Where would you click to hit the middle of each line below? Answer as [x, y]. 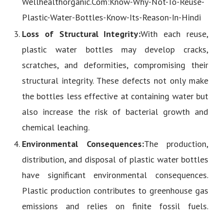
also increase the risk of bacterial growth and [115, 112]
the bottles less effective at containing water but [115, 96]
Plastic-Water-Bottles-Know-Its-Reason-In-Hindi [111, 17]
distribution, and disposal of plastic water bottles [115, 159]
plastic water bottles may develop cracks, [115, 49]
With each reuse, [175, 34]
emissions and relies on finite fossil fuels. [115, 206]
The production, [176, 144]
